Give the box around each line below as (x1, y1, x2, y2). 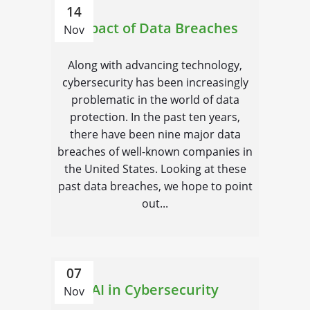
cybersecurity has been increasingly (62, 75, 248, 90)
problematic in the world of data (71, 92, 239, 107)
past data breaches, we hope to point (57, 179, 253, 194)
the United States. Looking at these (64, 161, 246, 176)
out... (142, 196, 168, 211)
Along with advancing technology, (68, 57, 242, 73)
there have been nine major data (69, 127, 241, 142)
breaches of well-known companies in (57, 144, 253, 159)
